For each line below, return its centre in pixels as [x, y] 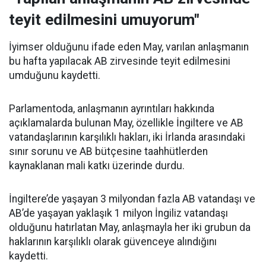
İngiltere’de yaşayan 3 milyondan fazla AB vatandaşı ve [132, 199]
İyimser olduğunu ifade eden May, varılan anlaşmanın [129, 47]
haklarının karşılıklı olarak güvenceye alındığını [113, 242]
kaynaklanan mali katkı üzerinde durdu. [97, 166]
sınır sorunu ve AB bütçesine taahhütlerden [108, 151]
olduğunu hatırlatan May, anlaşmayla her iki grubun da [130, 227]
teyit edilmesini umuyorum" [104, 20]
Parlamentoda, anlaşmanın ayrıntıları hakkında [112, 109]
